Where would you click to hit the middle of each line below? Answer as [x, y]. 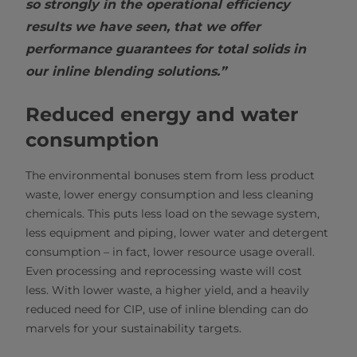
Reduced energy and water [162, 114]
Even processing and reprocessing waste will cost [164, 271]
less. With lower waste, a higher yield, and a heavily [167, 290]
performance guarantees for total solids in [166, 49]
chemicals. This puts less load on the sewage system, [173, 214]
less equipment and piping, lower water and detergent [177, 233]
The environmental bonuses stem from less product [170, 175]
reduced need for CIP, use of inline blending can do [167, 309]
